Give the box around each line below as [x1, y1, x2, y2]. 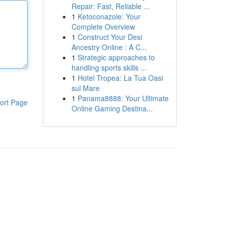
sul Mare [71, 83, 100, 93]
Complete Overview [71, 21, 135, 32]
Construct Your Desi [77, 32, 142, 42]
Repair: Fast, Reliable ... [71, 1, 150, 11]
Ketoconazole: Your [77, 11, 141, 21]
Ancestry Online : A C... [71, 42, 147, 52]
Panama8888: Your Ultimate [77, 93, 169, 103]
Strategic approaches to [77, 52, 155, 62]
